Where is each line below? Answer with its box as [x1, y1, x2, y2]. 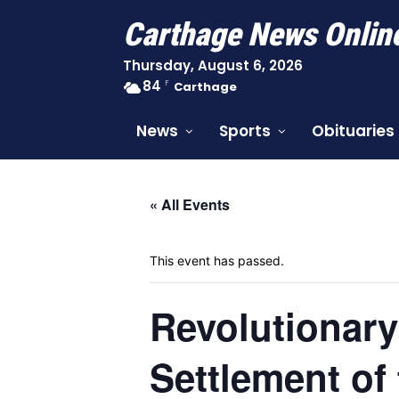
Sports [219, 120, 271, 142]
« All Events [150, 194, 230, 215]
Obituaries [312, 120, 395, 142]
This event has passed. [150, 253, 284, 268]
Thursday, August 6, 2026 [123, 56, 303, 76]
